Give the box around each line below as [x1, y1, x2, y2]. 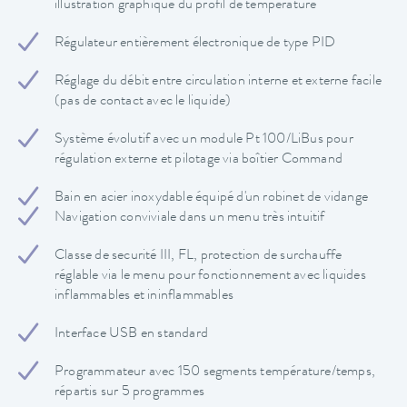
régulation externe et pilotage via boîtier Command [55, 152, 342, 167]
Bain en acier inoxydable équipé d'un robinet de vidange [55, 190, 368, 205]
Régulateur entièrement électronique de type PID [55, 35, 336, 51]
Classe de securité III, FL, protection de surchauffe [55, 248, 342, 263]
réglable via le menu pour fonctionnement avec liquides [55, 268, 366, 283]
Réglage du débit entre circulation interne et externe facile [55, 74, 382, 89]
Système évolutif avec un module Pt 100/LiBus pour [55, 132, 353, 147]
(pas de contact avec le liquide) [55, 94, 232, 109]
